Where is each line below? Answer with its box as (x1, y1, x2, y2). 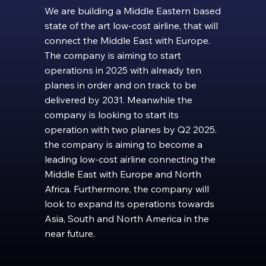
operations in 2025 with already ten (44, 64, 201, 76)
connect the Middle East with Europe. (44, 34, 210, 46)
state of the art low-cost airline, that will (44, 19, 218, 31)
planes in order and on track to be (44, 78, 197, 91)
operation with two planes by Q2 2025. (44, 123, 219, 135)
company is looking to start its (44, 108, 179, 121)
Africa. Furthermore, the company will (44, 182, 209, 195)
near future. (44, 227, 97, 239)
